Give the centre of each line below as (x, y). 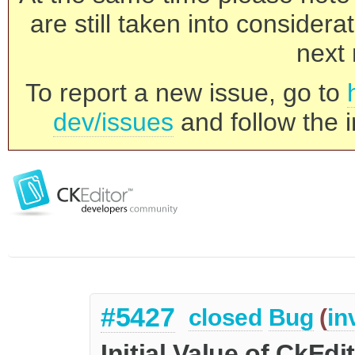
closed (225, 318)
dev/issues (113, 122)
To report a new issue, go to (186, 93)
